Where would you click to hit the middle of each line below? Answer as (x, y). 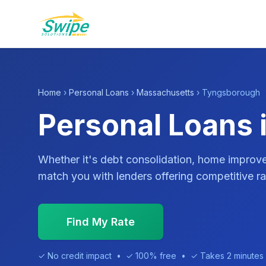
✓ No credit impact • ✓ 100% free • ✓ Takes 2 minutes (151, 256)
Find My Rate (101, 222)
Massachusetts (165, 92)
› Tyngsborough (227, 92)
